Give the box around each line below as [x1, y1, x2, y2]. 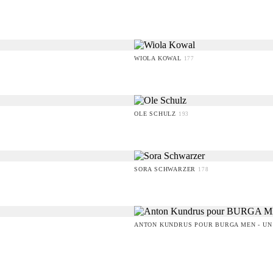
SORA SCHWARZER [134, 166, 198, 173]
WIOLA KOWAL [134, 55, 184, 62]
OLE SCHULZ [134, 110, 179, 118]
